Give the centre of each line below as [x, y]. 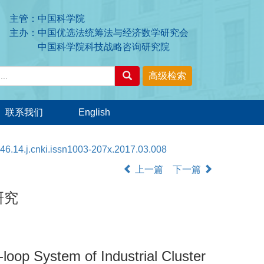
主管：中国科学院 [47, 19]
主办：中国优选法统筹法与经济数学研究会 [99, 33]
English [94, 112]
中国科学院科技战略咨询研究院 [90, 47]
